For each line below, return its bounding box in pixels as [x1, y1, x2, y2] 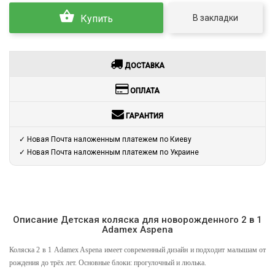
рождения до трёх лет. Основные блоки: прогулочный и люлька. [9, 258, 206, 267]
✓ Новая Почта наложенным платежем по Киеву [19, 134, 192, 144]
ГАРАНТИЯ [124, 111, 163, 120]
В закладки [193, 12, 239, 23]
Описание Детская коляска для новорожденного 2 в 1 [13, 214, 262, 225]
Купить [78, 13, 114, 25]
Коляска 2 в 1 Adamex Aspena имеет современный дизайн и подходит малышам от [9, 245, 266, 254]
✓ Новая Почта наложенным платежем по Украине [19, 147, 199, 157]
